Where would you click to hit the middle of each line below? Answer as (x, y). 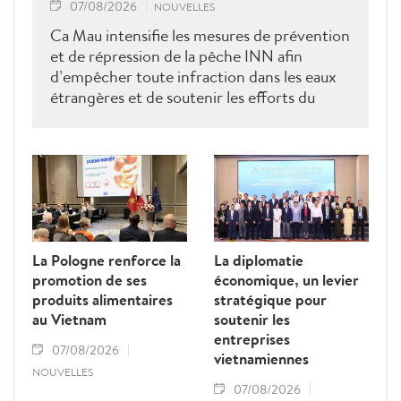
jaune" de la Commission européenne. (177, 138)
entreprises (252, 338)
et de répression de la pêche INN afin (176, 55)
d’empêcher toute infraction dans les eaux (193, 76)
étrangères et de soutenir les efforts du (183, 97)
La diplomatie (259, 260)
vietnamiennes (261, 358)
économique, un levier (286, 279)
